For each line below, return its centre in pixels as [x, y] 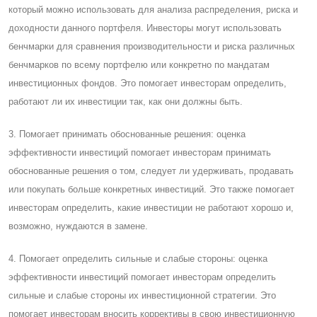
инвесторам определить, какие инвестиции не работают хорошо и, [151, 207]
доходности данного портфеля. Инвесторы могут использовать [145, 28]
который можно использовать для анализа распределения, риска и [153, 9]
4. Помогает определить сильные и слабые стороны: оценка [138, 258]
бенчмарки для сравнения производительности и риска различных [152, 46]
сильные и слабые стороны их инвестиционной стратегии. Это [142, 295]
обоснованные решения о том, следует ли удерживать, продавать [151, 171]
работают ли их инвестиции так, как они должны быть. [126, 101]
